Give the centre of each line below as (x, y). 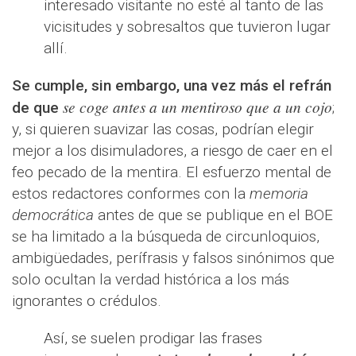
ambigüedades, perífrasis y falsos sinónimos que (173, 258)
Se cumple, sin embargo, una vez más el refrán (172, 85)
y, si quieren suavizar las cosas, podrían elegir (163, 129)
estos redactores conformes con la (131, 193)
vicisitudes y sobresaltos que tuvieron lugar (187, 27)
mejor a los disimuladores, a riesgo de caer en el (172, 151)
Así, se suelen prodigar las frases (153, 338)
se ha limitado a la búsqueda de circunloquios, (166, 236)
